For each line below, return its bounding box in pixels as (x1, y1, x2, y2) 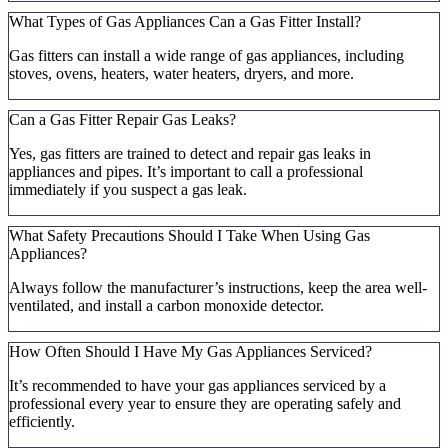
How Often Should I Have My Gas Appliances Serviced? (9, 343, 372, 361)
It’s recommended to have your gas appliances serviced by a (9, 377, 386, 395)
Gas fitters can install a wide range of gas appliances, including (9, 47, 404, 65)
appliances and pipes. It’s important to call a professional (9, 163, 363, 181)
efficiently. (9, 413, 75, 431)
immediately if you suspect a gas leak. (9, 181, 247, 199)
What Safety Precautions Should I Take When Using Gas (9, 227, 370, 245)
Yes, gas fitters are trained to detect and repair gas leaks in (9, 145, 371, 163)
